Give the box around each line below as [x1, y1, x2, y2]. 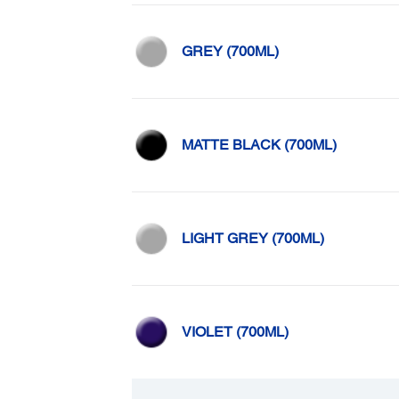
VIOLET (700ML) [181, 323, 289, 340]
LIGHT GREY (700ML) [181, 230, 324, 247]
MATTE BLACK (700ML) [181, 136, 337, 153]
